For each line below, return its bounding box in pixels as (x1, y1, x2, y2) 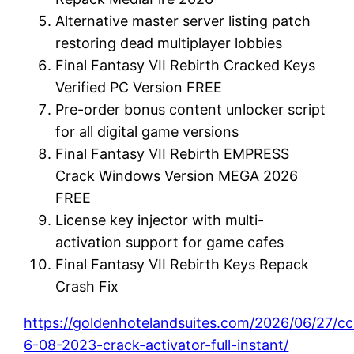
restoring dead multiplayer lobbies (55, 34, 283, 51)
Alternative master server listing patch (55, 12, 311, 29)
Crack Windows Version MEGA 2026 (55, 167, 299, 184)
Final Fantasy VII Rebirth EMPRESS (55, 145, 290, 162)
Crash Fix (55, 277, 119, 295)
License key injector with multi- (55, 211, 265, 228)
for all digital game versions (55, 122, 239, 140)
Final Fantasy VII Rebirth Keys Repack (55, 255, 310, 273)
